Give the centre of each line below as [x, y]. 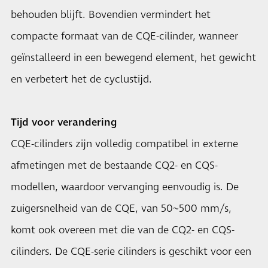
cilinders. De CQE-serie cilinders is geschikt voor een [131, 252]
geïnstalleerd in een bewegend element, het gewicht [133, 58]
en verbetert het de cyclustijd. [81, 80]
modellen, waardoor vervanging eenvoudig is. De [125, 187]
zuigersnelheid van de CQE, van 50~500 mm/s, [121, 209]
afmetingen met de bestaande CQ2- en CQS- [114, 166]
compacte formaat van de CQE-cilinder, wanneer [124, 36]
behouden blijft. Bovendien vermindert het [111, 15]
